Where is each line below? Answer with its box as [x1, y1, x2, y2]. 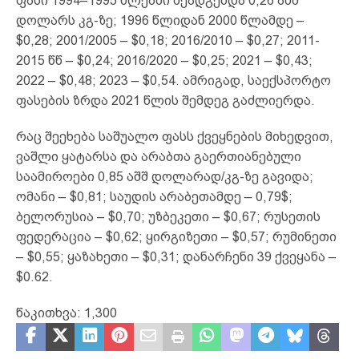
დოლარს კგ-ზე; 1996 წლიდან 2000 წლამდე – [16, 13, 305, 27]
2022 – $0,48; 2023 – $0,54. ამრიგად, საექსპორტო [16, 73, 331, 87]
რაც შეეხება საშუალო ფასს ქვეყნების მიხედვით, [16, 129, 333, 143]
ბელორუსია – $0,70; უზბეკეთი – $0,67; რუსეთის [16, 209, 321, 224]
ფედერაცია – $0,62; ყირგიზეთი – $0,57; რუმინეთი [16, 229, 337, 244]
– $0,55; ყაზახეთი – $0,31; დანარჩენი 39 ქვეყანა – [16, 249, 337, 264]
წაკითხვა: [16, 305, 81, 320]
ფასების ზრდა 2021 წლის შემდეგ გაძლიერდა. [16, 93, 315, 107]
